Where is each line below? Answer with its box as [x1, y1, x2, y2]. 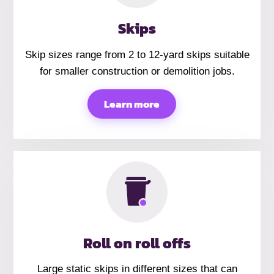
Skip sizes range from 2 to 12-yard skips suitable [24, 48, 250, 61]
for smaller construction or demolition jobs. [39, 65, 235, 77]
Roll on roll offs [83, 232, 191, 254]
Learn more [104, 96, 160, 112]
